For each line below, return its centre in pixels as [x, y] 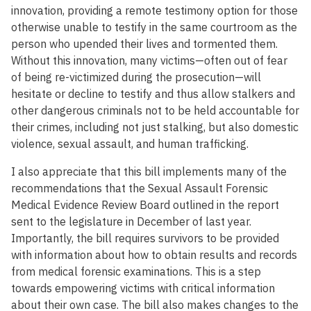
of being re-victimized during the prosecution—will [136, 77]
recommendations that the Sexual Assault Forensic [140, 188]
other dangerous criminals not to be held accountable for [155, 111]
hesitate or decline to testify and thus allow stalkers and [153, 94]
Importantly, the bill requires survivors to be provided [145, 238]
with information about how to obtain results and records [154, 255]
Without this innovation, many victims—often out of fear [149, 61]
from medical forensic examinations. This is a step [136, 272]
